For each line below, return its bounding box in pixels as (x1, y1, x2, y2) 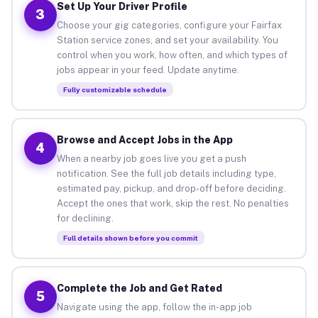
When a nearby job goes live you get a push (56, 153, 246, 164)
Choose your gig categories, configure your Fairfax (56, 19, 282, 31)
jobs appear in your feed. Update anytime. (56, 64, 239, 75)
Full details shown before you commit (62, 233, 198, 242)
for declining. (56, 212, 114, 224)
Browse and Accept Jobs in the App (56, 133, 233, 146)
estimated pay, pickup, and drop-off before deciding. (56, 182, 286, 194)
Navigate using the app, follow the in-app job (56, 301, 252, 312)
